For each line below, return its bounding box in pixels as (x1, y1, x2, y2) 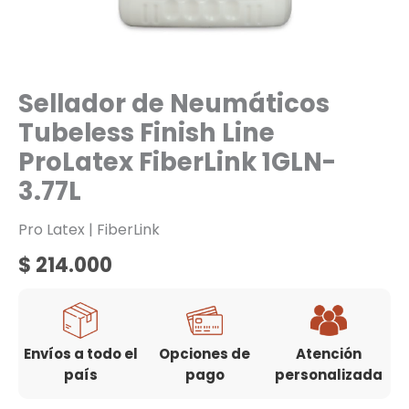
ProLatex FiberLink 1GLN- (18, 144, 336, 181)
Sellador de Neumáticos (18, 86, 330, 122)
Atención (296, 343, 362, 363)
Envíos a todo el (23, 343, 138, 363)
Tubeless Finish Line (18, 115, 275, 152)
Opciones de (159, 343, 250, 363)
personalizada (275, 364, 383, 384)
